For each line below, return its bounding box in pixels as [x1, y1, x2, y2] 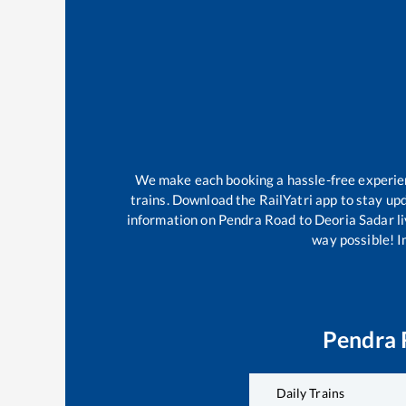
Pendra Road [217, 211, 296, 228]
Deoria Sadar [314, 211, 394, 228]
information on [126, 211, 216, 228]
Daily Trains [275, 385, 345, 401]
